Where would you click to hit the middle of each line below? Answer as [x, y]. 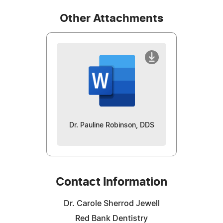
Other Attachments [111, 18]
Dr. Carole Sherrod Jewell [111, 203]
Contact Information [111, 182]
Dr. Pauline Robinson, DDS [111, 125]
